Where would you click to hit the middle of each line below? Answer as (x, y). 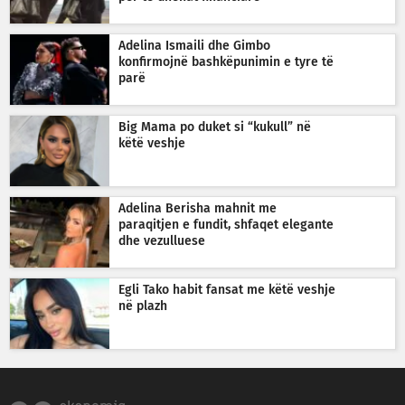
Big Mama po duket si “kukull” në (215, 127)
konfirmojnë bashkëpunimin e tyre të (226, 62)
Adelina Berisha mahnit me (198, 208)
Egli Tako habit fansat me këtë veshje (227, 290)
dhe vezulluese (162, 241)
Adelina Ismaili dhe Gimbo (194, 46)
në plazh (143, 306)
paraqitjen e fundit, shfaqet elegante (226, 225)
